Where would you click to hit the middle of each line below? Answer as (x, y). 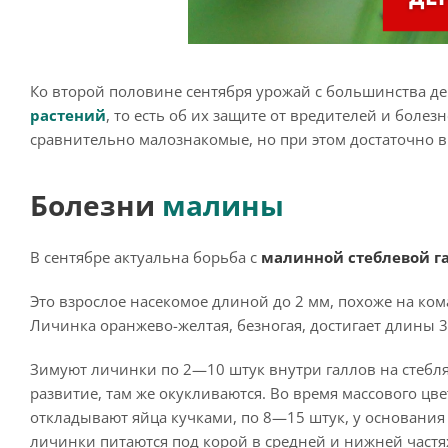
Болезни (96, 205)
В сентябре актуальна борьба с (145, 257)
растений (68, 115)
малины (223, 205)
